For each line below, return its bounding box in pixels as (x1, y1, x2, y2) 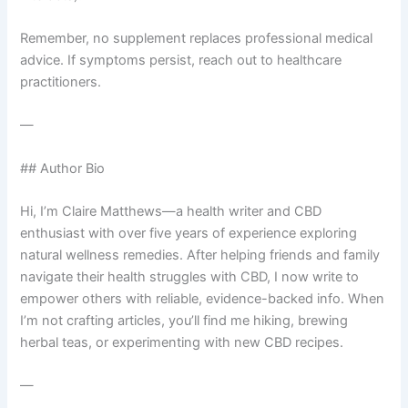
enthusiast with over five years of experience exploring (20, 225, 358, 242)
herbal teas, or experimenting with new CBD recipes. (20, 334, 344, 352)
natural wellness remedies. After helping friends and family (20, 247, 381, 264)
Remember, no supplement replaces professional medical (20, 30, 373, 47)
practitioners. (20, 74, 102, 91)
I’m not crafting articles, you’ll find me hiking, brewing (20, 312, 349, 330)
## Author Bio (20, 159, 106, 177)
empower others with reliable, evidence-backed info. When (20, 291, 385, 308)
